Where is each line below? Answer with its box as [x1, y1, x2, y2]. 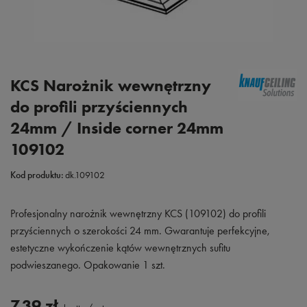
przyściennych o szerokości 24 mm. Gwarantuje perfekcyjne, [10, 224, 270, 237]
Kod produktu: [10, 169, 64, 181]
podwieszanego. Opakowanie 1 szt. [10, 258, 165, 271]
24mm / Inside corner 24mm [10, 118, 223, 138]
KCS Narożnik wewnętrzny [10, 75, 211, 95]
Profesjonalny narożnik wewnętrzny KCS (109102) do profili [10, 207, 266, 220]
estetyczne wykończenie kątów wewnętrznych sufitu [10, 241, 230, 254]
